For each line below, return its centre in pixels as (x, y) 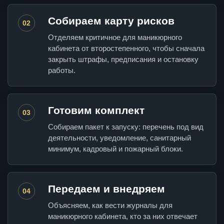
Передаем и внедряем (106, 189)
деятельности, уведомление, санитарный (119, 138)
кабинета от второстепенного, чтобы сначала (126, 48)
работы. (62, 70)
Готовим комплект (96, 110)
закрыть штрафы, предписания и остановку (123, 59)
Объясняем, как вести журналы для (110, 205)
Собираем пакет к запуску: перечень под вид (126, 127)
